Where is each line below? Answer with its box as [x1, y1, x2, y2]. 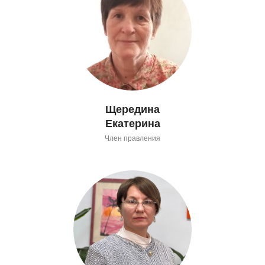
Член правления [105, 134, 160, 143]
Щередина [105, 103, 160, 115]
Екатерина [105, 117, 160, 130]
